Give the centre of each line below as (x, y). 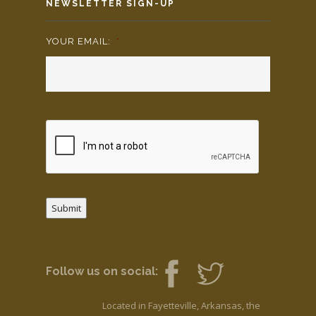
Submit (66, 208)
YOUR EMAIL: (78, 41)
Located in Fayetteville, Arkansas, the (181, 305)
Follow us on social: (102, 271)
